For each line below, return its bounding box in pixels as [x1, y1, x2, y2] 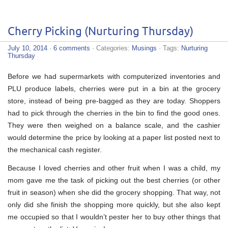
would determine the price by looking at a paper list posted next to [8, 133, 220, 141]
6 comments [53, 44, 90, 52]
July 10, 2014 [8, 44, 47, 52]
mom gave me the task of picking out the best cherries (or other [8, 176, 220, 184]
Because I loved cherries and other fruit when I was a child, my [8, 163, 220, 172]
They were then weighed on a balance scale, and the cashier [8, 121, 220, 129]
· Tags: [157, 44, 181, 52]
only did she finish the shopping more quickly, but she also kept [8, 200, 220, 209]
